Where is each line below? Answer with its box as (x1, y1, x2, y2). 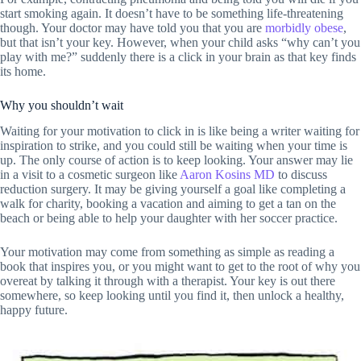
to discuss (275, 168, 327, 182)
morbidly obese (265, 20, 343, 35)
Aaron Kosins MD (180, 168, 275, 182)
